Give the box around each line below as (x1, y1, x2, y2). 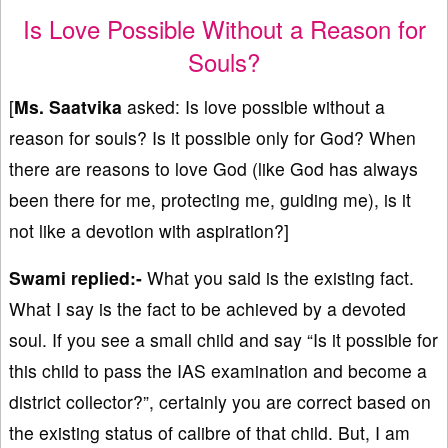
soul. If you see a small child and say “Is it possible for (9, 327, 438, 353)
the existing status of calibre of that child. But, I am (9, 420, 410, 446)
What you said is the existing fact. (142, 265, 414, 291)
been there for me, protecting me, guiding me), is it (9, 187, 411, 213)
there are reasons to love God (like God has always (9, 156, 418, 182)
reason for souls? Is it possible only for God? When (9, 125, 416, 151)
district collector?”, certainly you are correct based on (9, 389, 431, 415)
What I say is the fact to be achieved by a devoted (9, 296, 406, 322)
